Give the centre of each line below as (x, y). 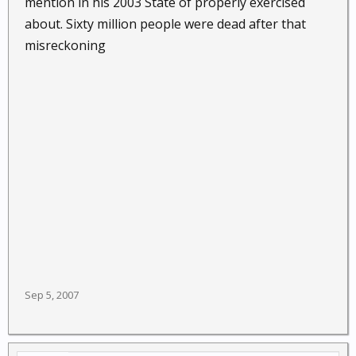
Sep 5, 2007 (52, 295)
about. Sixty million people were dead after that (165, 24)
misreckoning (65, 45)
